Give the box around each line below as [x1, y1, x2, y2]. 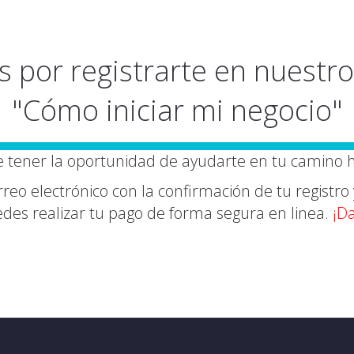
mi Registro [137, 267, 217, 288]
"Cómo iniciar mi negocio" [11, 91, 343, 130]
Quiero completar [114, 245, 240, 266]
